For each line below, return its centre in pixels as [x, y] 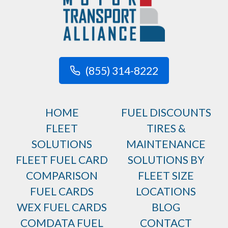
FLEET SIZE [166, 175]
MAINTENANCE [166, 144]
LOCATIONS [166, 191]
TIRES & [166, 128]
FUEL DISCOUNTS [166, 112]
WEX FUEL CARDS [62, 207]
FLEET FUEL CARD [62, 159]
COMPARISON [62, 175]
